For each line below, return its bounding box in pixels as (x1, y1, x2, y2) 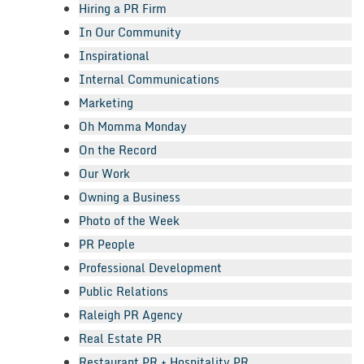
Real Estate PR (79, 329, 162, 349)
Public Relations (79, 282, 168, 301)
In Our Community (79, 23, 181, 42)
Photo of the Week (79, 211, 180, 231)
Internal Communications (79, 70, 219, 89)
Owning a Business (79, 188, 180, 207)
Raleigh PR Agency (79, 305, 183, 325)
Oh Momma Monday (79, 117, 187, 136)
